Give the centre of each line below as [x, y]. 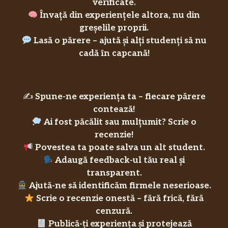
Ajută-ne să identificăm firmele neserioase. [120, 186]
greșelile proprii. [114, 28]
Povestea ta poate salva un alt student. [120, 148]
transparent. [114, 173]
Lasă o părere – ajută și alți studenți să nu [120, 41]
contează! [114, 110]
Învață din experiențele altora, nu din [120, 16]
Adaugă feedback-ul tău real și [120, 161]
